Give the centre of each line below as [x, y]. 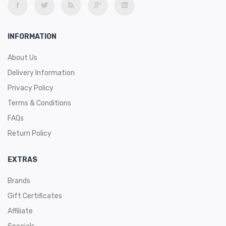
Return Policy [30, 133]
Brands [19, 181]
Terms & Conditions [39, 103]
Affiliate [20, 211]
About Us [22, 58]
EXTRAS [22, 160]
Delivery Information [41, 73]
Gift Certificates [35, 196]
